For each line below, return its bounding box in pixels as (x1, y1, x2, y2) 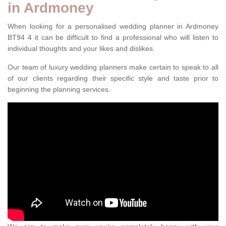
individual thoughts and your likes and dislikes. (8, 44, 155, 53)
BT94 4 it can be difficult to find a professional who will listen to (8, 33, 218, 42)
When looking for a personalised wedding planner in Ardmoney (8, 22, 218, 31)
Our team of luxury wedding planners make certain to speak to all (8, 63, 218, 72)
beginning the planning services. (8, 85, 110, 94)
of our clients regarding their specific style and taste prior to (8, 74, 218, 83)
